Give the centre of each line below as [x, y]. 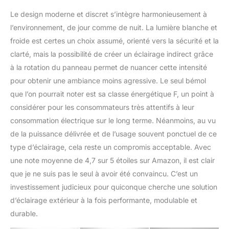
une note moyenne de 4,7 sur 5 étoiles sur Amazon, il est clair [112, 160]
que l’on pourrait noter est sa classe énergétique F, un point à [112, 94]
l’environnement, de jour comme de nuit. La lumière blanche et [114, 27]
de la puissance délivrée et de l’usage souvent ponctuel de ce [113, 133]
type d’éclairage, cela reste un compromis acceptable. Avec [111, 147]
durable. [24, 213]
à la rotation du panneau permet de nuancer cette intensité [109, 67]
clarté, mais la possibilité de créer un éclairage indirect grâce [112, 54]
